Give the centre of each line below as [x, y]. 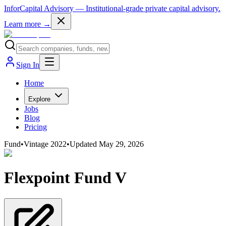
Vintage [37, 144]
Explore [39, 99]
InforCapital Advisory [39, 8]
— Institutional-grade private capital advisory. [148, 8]
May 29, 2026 [121, 144]
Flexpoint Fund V [65, 178]
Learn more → [27, 24]
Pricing [36, 127]
